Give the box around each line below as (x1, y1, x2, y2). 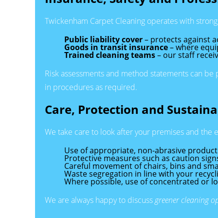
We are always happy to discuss (45, 195, 155, 206)
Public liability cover (64, 34, 143, 45)
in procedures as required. (45, 82, 137, 93)
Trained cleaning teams (64, 50, 155, 61)
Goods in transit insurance (64, 42, 168, 53)
